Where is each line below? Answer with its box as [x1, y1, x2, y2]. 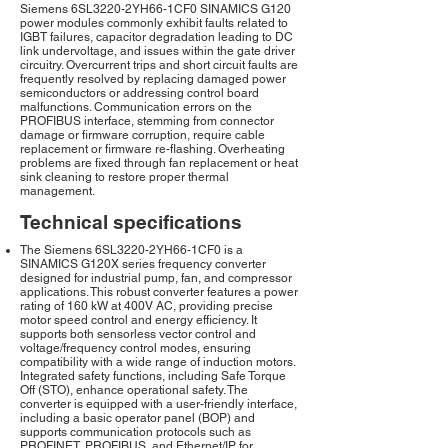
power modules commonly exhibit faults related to [20, 16, 288, 31]
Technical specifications [20, 211, 242, 234]
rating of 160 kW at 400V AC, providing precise [20, 299, 273, 314]
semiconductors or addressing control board [20, 86, 259, 101]
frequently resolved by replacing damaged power [20, 72, 286, 87]
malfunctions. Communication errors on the [20, 100, 252, 115]
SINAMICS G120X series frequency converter [20, 257, 266, 272]
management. [20, 184, 95, 199]
